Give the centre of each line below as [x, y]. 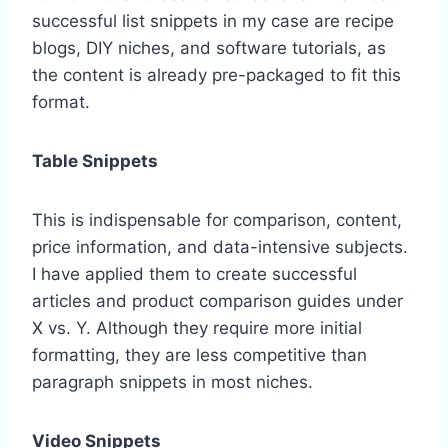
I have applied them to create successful [194, 273]
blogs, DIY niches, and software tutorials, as [209, 47]
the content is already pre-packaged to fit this [216, 74]
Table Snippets [97, 160]
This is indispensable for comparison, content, [217, 219]
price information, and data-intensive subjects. [220, 246]
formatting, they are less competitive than [199, 354]
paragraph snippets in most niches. [172, 381]
